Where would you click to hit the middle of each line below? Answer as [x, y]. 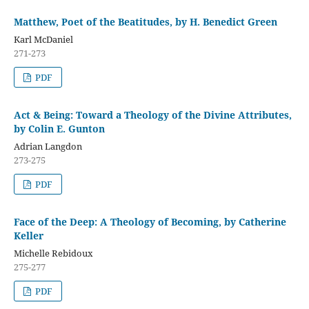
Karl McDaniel [43, 40]
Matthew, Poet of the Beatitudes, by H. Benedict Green [145, 22]
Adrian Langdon [48, 147]
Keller [28, 236]
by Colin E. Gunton [59, 129]
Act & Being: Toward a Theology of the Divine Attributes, [152, 115]
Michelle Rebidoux [53, 253]
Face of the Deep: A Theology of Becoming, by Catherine [150, 222]
